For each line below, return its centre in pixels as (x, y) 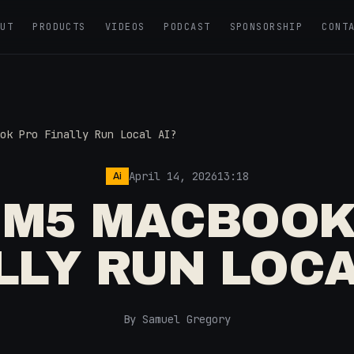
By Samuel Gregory (177, 319)
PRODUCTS (59, 27)
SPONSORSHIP (266, 27)
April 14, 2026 (173, 176)
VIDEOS (125, 27)
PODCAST (187, 27)
